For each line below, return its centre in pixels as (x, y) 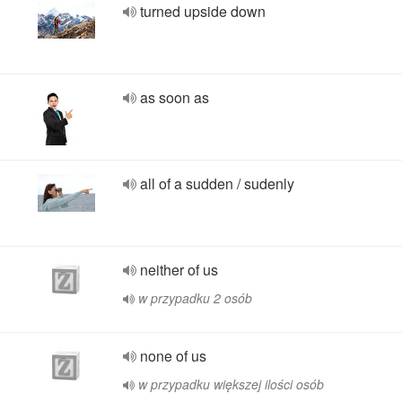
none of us (173, 356)
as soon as (175, 97)
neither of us (179, 270)
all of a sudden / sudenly (217, 184)
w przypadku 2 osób (195, 298)
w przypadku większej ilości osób (231, 384)
